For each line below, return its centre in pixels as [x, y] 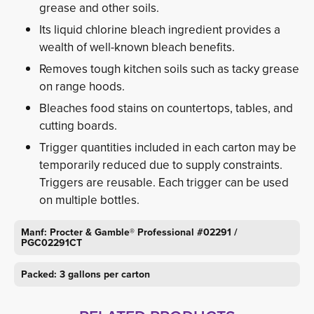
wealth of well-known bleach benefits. [137, 47]
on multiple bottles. [89, 200]
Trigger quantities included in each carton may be [168, 147]
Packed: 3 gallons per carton [86, 274]
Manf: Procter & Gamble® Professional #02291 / [129, 232]
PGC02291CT [52, 243]
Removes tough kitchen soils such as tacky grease [169, 69]
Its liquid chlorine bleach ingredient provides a [160, 29]
